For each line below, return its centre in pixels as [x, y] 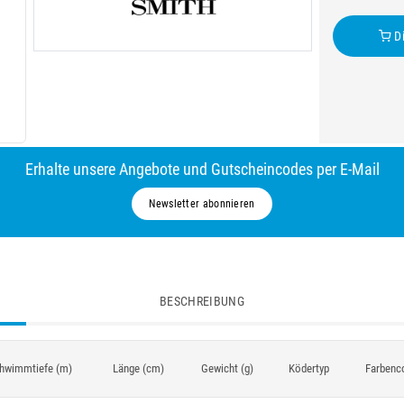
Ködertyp [309, 368]
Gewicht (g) [227, 368]
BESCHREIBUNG [202, 301]
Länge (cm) [138, 368]
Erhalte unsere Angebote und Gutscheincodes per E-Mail [202, 169]
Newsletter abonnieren [202, 203]
